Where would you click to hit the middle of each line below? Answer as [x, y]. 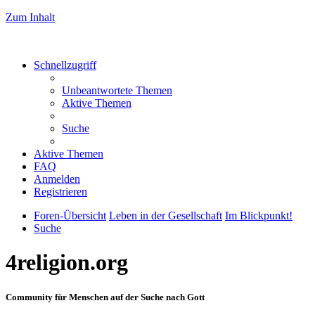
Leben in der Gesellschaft [166, 216]
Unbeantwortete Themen [117, 90]
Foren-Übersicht [70, 216]
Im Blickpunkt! [259, 216]
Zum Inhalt [30, 17]
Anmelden [57, 179]
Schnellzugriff [65, 65]
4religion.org [67, 263]
